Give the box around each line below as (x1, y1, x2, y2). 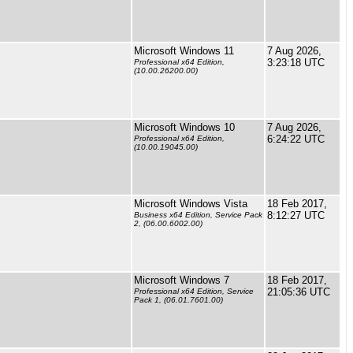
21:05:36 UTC (267, 286, 330, 298)
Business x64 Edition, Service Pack (134, 210, 262, 220)
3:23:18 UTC (267, 57, 325, 69)
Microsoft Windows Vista (134, 198, 247, 210)
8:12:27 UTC (267, 210, 325, 221)
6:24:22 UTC (267, 133, 325, 145)
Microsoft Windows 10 (134, 121, 235, 133)
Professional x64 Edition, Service (134, 287, 254, 296)
